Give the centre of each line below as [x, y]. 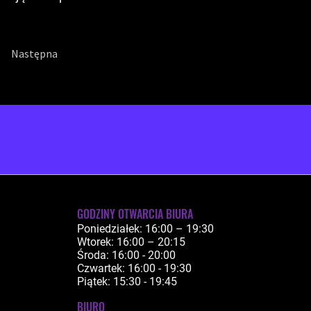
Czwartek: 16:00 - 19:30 [134, 268]
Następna [34, 53]
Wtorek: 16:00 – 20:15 [131, 242]
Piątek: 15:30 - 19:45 [127, 281]
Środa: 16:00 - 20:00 [126, 255]
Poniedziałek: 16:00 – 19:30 [145, 229]
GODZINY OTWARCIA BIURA [135, 214]
